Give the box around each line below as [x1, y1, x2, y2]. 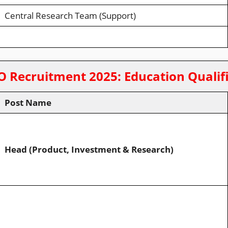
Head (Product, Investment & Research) [4, 144, 174, 156]
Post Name [4, 97, 51, 109]
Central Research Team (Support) [4, 9, 136, 21]
